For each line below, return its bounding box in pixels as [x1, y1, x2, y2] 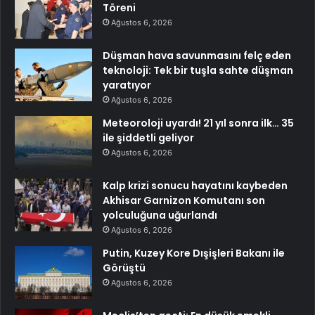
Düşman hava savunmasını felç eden [103, 49, 291, 63]
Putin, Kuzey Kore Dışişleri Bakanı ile [103, 246, 285, 261]
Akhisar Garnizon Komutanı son [103, 193, 265, 208]
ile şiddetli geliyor [103, 131, 194, 146]
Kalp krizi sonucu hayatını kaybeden [103, 179, 288, 193]
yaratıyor [103, 78, 151, 93]
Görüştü [103, 261, 146, 276]
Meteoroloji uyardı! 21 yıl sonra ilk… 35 [103, 116, 294, 131]
